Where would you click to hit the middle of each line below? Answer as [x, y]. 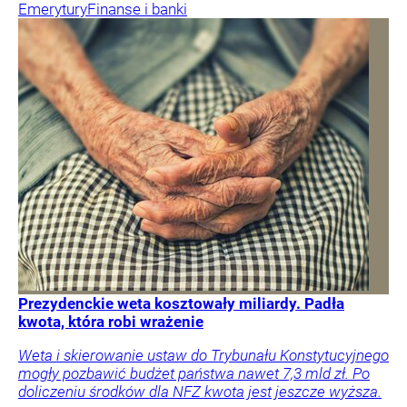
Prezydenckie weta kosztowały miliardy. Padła [181, 304]
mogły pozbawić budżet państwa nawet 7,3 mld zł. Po [194, 374]
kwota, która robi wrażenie [111, 322]
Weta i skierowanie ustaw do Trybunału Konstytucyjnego [203, 356]
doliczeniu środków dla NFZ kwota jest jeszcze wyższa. [200, 392]
